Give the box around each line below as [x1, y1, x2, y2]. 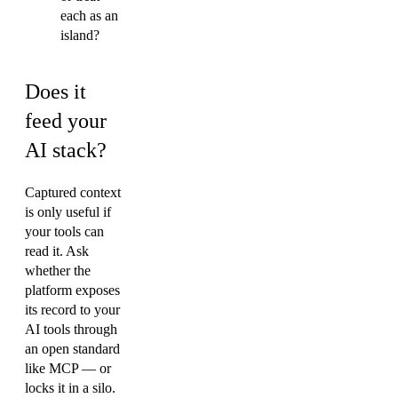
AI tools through [25, 322, 117, 338]
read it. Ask [25, 243, 89, 259]
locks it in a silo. [25, 380, 115, 396]
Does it [25, 80, 86, 104]
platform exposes [25, 283, 120, 298]
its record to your [25, 302, 120, 318]
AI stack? [25, 139, 107, 163]
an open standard [25, 341, 120, 357]
